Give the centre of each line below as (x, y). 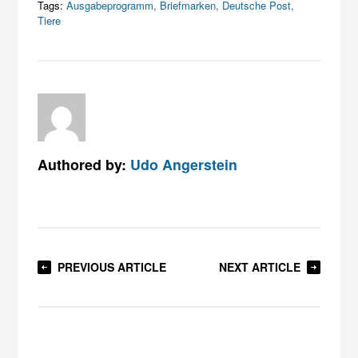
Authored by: (84, 164)
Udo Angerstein (184, 164)
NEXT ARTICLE (259, 267)
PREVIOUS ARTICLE (112, 267)
